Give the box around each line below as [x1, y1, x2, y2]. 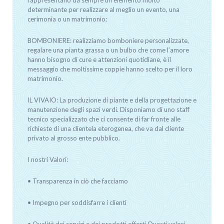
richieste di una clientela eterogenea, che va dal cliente [27, 124, 184, 132]
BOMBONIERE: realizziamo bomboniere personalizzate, [27, 36, 189, 44]
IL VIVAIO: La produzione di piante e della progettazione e [27, 95, 196, 104]
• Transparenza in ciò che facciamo [27, 176, 128, 185]
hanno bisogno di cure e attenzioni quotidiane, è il [27, 55, 171, 63]
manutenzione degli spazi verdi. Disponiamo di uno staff [27, 105, 189, 113]
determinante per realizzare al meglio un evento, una [27, 5, 179, 13]
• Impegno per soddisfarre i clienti [27, 198, 126, 206]
